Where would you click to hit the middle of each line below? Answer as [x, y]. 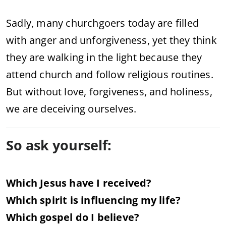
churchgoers [97, 23]
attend [23, 74]
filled [187, 23]
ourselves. [112, 108]
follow [112, 74]
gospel [58, 217]
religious [150, 74]
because [160, 57]
